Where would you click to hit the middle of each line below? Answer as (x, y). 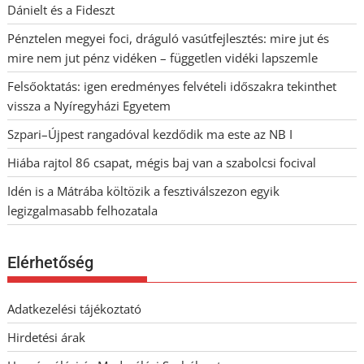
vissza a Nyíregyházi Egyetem (89, 105)
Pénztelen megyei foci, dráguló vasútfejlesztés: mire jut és (169, 38)
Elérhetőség (51, 263)
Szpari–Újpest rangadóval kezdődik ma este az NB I (150, 134)
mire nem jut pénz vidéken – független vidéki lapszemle (163, 57)
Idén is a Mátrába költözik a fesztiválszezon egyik (144, 191)
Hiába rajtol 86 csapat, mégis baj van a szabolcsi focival (162, 162)
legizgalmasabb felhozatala (83, 210)
